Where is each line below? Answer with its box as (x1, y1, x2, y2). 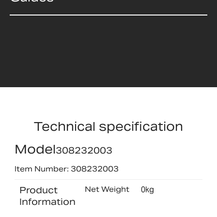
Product (19, 185, 58, 196)
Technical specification (34, 118, 183, 134)
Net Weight (84, 185, 129, 194)
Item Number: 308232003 (15, 164, 119, 173)
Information (19, 196, 76, 208)
